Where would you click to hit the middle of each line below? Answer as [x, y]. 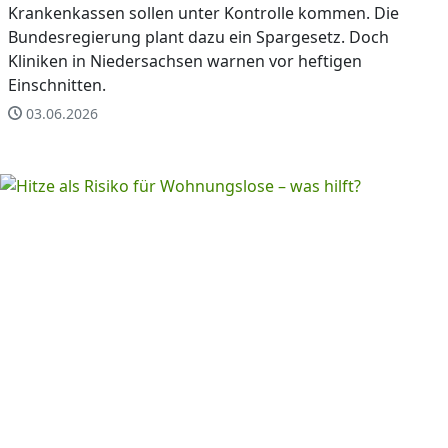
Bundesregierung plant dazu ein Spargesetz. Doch [198, 36]
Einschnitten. [57, 84]
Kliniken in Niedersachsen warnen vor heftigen [185, 60]
